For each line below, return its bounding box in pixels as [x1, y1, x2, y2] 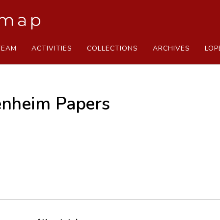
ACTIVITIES [31, 43, 72, 53]
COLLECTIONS [87, 43, 138, 53]
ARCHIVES [153, 43, 190, 53]
